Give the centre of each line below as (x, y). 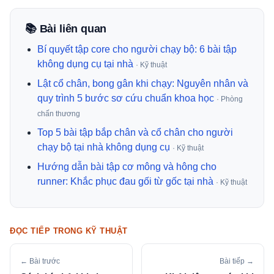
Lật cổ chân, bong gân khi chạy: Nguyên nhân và (143, 84)
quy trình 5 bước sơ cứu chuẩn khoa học (126, 98)
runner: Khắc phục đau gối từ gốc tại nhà (125, 182)
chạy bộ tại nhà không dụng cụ (104, 147)
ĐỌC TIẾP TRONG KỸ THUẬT (69, 231)
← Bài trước (40, 261)
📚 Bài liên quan (66, 29)
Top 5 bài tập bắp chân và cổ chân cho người (135, 133)
